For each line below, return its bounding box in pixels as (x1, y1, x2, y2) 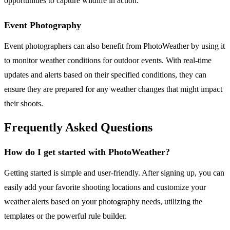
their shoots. (4, 99, 43, 108)
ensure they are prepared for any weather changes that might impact (4, 84, 222, 93)
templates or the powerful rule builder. (4, 212, 127, 221)
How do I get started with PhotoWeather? (4, 147, 170, 158)
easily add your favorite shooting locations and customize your (4, 183, 206, 192)
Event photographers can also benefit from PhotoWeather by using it (4, 41, 225, 50)
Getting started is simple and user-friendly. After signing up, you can (4, 168, 224, 178)
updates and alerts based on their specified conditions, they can (4, 70, 206, 79)
